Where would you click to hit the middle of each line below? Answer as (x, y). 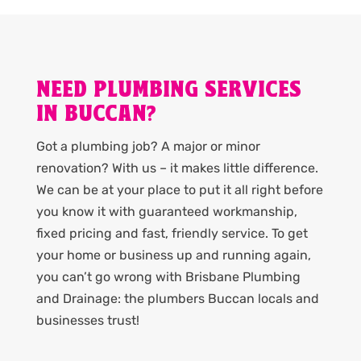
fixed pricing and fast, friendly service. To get (172, 234)
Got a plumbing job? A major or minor (148, 147)
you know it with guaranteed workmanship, (166, 212)
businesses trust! (87, 321)
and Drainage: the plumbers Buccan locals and (177, 299)
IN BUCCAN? (96, 115)
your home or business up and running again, (173, 255)
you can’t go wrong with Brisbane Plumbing (168, 277)
